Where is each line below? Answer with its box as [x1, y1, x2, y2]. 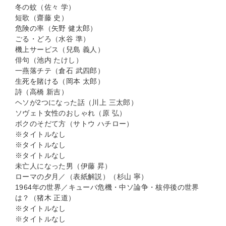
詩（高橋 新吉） [15, 88, 69, 96]
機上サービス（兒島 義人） [15, 45, 105, 54]
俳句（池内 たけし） [15, 56, 83, 65]
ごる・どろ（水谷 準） [15, 35, 90, 43]
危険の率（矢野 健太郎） [15, 24, 97, 33]
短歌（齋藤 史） [15, 14, 69, 22]
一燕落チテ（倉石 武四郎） [15, 67, 105, 75]
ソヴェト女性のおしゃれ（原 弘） [15, 109, 127, 118]
